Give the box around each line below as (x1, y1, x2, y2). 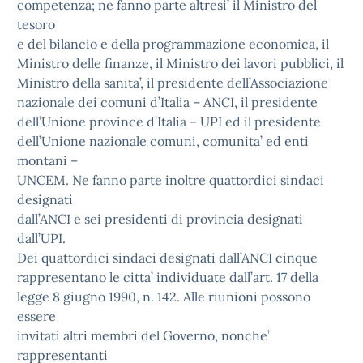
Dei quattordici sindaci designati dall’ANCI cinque (17, 250, 318, 266)
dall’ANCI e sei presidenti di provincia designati (17, 211, 303, 227)
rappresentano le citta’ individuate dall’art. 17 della (17, 269, 318, 285)
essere (17, 308, 56, 324)
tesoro (17, 16, 55, 32)
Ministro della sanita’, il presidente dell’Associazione (17, 75, 328, 91)
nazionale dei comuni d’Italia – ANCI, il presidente (17, 94, 318, 110)
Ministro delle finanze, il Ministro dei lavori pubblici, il (17, 55, 344, 71)
